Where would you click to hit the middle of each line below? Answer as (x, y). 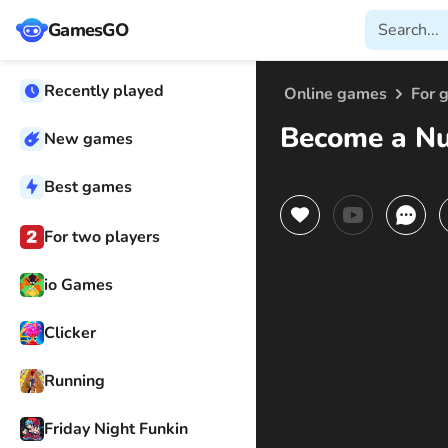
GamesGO (88, 30)
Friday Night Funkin (116, 429)
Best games (88, 187)
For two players (102, 237)
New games (88, 139)
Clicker (70, 333)
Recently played (104, 91)
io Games (78, 285)
